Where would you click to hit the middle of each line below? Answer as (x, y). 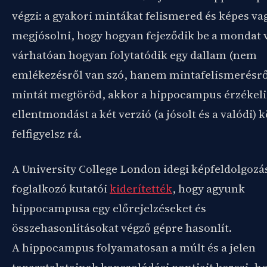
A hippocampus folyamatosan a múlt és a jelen (134, 247)
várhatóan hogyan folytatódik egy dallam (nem (134, 55)
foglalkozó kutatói (61, 188)
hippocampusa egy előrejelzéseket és (109, 208)
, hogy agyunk (209, 188)
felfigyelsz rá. (47, 133)
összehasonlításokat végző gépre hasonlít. (122, 228)
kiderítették (141, 188)
